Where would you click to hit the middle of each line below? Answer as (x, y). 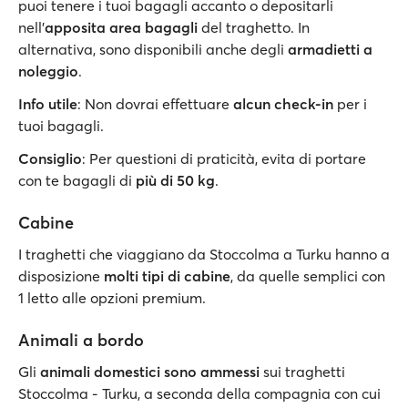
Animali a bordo (81, 340)
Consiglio (50, 158)
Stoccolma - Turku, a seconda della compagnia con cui (199, 393)
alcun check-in (283, 104)
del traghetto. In (254, 27)
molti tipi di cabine (165, 276)
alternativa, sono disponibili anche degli (153, 49)
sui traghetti (304, 372)
